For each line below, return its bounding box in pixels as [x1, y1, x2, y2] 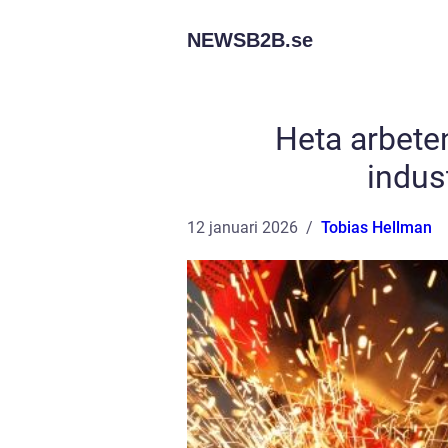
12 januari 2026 [187, 218, 298, 237]
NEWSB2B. [187, 29, 291, 51]
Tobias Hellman [321, 218, 432, 237]
